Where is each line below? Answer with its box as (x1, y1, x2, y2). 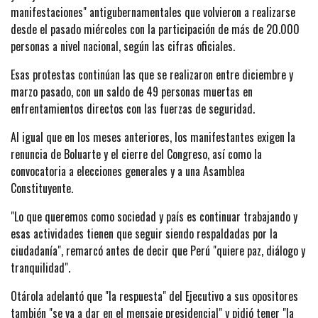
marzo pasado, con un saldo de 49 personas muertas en (11, 83, 253, 101)
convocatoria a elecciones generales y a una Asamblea (11, 163, 245, 180)
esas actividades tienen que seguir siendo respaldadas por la (11, 225, 278, 243)
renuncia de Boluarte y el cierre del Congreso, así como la (11, 146, 262, 163)
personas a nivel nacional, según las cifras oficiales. (11, 38, 235, 55)
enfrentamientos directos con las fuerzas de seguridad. (11, 100, 255, 118)
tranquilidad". (11, 259, 70, 277)
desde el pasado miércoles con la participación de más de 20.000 (11, 21, 300, 38)
